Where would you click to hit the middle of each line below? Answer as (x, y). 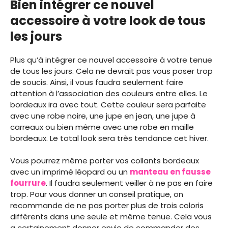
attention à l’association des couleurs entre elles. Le (109, 93)
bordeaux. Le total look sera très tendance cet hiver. (109, 138)
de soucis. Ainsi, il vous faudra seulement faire (97, 82)
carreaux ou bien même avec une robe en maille (102, 127)
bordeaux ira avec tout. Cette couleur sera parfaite (108, 104)
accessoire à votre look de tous (108, 20)
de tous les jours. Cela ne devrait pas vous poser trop (111, 71)
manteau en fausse (170, 172)
